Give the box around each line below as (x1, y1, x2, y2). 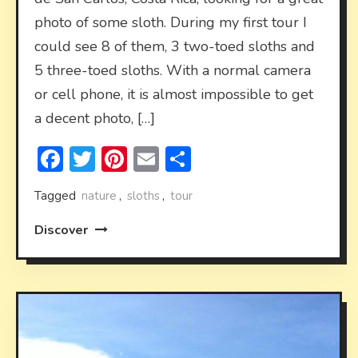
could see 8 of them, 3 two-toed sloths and (34, 36, 316, 56)
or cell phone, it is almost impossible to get (34, 84, 314, 104)
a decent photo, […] (34, 108, 156, 128)
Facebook (63, 141, 169, 176)
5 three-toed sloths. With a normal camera (34, 60, 312, 80)
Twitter (95, 141, 177, 176)
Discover (34, 221, 92, 239)
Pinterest (127, 141, 232, 176)
